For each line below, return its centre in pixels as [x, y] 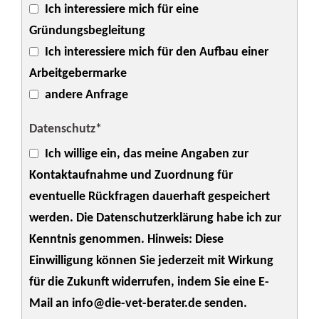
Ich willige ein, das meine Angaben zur [147, 154]
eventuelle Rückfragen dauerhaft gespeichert [150, 197]
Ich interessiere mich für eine [122, 9]
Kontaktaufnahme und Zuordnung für [131, 175]
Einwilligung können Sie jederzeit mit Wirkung [151, 261]
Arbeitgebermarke [78, 73]
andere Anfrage [87, 95]
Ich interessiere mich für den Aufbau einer [157, 52]
